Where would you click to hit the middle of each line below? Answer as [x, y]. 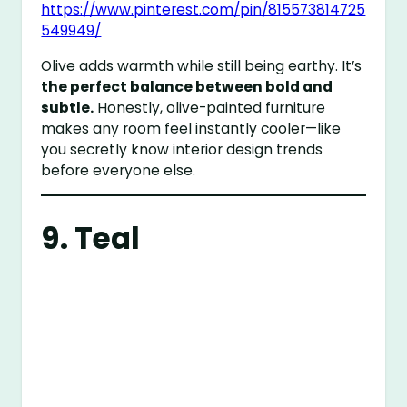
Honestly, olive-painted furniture [210, 107]
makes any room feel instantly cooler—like [191, 128]
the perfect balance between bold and [187, 86]
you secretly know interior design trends [182, 149]
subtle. [68, 107]
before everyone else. [119, 170]
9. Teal [91, 239]
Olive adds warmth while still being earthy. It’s [202, 65]
